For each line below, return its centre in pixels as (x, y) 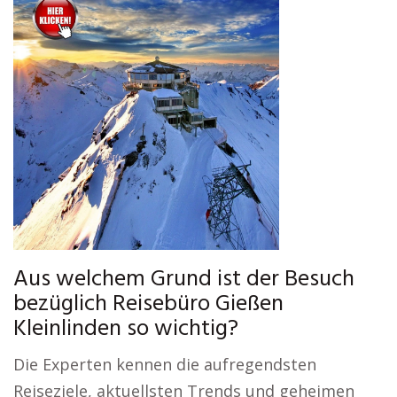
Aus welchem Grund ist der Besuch (184, 280)
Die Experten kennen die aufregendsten (165, 364)
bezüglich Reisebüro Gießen (148, 304)
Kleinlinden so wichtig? (126, 329)
